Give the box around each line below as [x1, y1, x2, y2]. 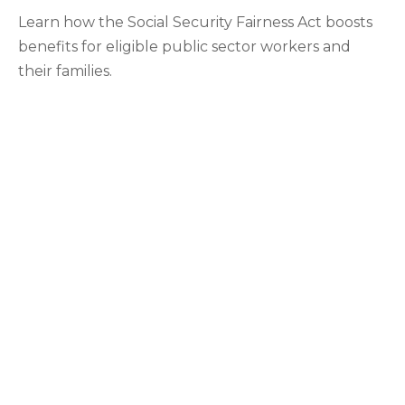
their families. [18, 62, 112, 80]
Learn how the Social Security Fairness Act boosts [18, 14, 372, 32]
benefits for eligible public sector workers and [18, 38, 351, 56]
